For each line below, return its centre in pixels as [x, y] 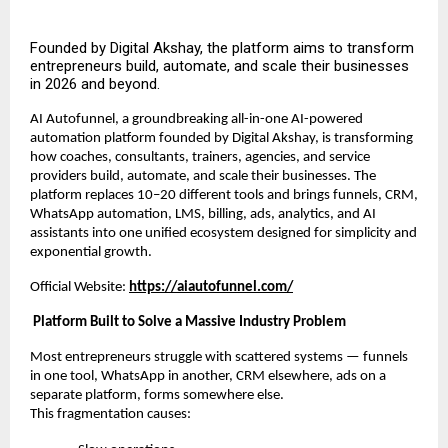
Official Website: [78, 287]
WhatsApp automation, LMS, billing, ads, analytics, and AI [203, 214]
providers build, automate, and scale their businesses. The [203, 176]
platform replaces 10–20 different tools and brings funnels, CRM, [224, 195]
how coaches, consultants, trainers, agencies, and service [200, 157]
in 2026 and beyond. [95, 83]
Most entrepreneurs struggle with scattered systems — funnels [219, 357]
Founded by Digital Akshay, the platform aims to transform [222, 47]
